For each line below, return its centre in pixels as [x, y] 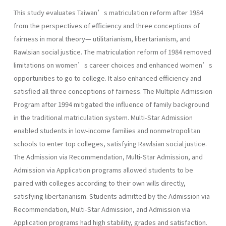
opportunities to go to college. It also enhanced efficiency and [107, 78]
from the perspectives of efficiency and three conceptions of [107, 25]
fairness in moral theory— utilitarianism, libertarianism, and [102, 38]
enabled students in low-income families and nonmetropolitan [107, 130]
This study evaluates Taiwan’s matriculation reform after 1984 [108, 12]
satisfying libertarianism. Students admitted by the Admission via [112, 196]
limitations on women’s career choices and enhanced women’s [113, 65]
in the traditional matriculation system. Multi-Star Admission [103, 117]
